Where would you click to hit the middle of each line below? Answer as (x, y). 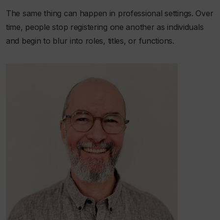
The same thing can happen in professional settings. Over (110, 13)
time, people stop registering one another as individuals (105, 27)
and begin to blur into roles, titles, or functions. (90, 41)
